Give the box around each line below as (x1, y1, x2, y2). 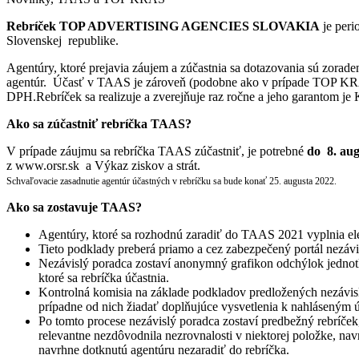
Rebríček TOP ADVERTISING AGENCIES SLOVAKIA (6, 18, 323, 33)
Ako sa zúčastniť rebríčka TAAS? (6, 116, 192, 131)
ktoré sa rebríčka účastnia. (38, 270, 169, 284)
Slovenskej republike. (6, 33, 119, 47)
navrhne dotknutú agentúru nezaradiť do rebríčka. (38, 342, 289, 357)
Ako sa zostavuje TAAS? (6, 200, 142, 214)
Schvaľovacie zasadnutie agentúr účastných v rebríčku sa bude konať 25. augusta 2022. (6, 175, 339, 187)
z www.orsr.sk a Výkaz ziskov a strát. (6, 158, 200, 172)
